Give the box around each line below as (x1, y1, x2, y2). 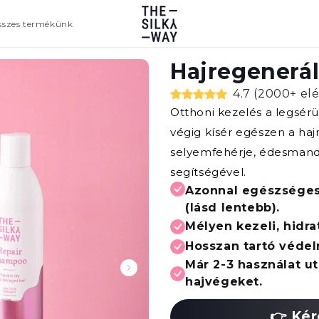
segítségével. (170, 165, 246, 179)
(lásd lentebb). (185, 201, 280, 214)
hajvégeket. (185, 275, 263, 288)
